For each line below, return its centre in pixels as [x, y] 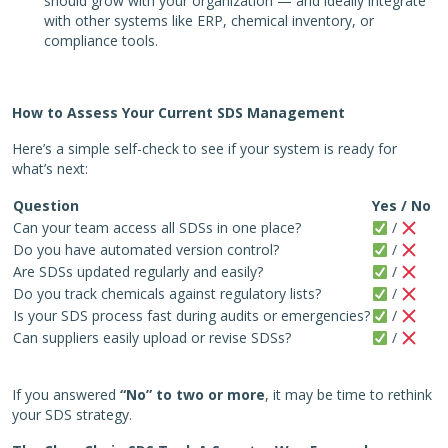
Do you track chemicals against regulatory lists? [167, 294]
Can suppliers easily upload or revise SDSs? [152, 338]
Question [46, 206]
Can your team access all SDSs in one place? [157, 228]
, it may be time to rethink [348, 395]
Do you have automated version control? [146, 250]
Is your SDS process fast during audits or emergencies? [191, 316]
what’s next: [50, 169]
